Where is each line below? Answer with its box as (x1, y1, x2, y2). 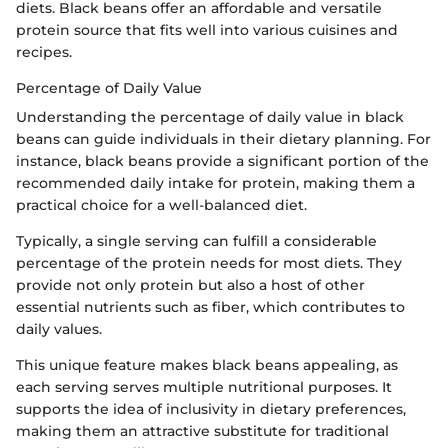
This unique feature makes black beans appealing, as (16, 355, 398, 374)
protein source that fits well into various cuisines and (16, 20, 398, 39)
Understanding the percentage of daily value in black (16, 107, 404, 126)
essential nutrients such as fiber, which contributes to (16, 297, 405, 316)
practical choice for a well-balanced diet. (16, 195, 307, 214)
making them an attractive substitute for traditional (16, 421, 389, 440)
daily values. (16, 319, 102, 338)
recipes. (16, 42, 72, 61)
